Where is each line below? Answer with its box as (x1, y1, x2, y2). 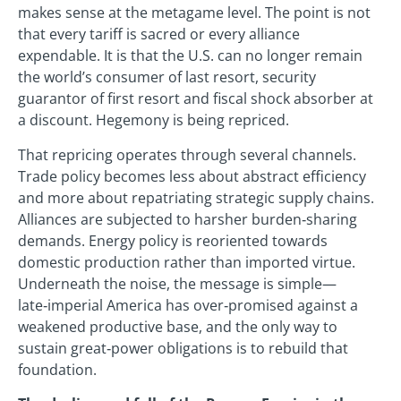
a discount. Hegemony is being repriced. (18, 110, 289, 131)
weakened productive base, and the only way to (18, 316, 337, 337)
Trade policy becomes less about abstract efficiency (18, 166, 366, 186)
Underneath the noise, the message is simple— (18, 273, 337, 294)
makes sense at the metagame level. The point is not (18, 3, 371, 23)
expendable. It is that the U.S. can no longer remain (18, 46, 363, 66)
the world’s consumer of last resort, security (18, 67, 316, 88)
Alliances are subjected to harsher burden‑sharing (18, 209, 357, 229)
